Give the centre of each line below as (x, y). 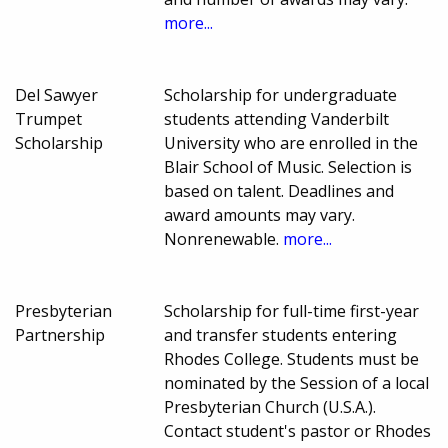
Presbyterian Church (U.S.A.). (270, 406)
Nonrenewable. (224, 238)
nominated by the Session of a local (297, 382)
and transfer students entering (281, 334)
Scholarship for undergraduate (281, 94)
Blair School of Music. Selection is (288, 166)
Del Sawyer (56, 94)
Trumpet (48, 118)
